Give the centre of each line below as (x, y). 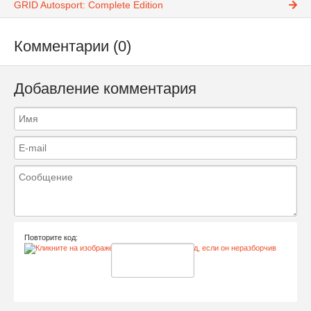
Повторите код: (51, 237)
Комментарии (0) (73, 47)
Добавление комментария (105, 88)
